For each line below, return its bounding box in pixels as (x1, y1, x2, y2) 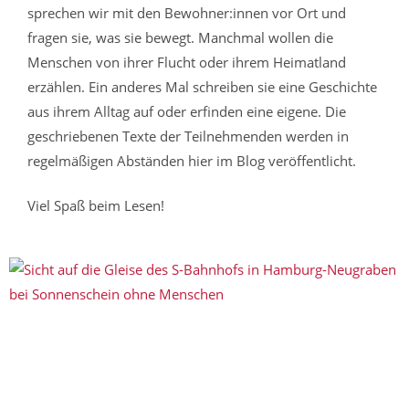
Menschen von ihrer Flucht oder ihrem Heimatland (27, 52, 346, 71)
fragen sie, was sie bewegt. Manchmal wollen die (27, 27, 333, 47)
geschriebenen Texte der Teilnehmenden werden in (27, 126, 349, 145)
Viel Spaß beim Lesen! (27, 196, 164, 215)
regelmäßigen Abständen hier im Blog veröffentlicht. (27, 151, 356, 170)
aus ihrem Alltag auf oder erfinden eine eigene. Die (27, 101, 346, 121)
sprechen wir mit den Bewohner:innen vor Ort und (27, 3, 346, 22)
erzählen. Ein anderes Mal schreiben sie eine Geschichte (27, 77, 377, 96)
